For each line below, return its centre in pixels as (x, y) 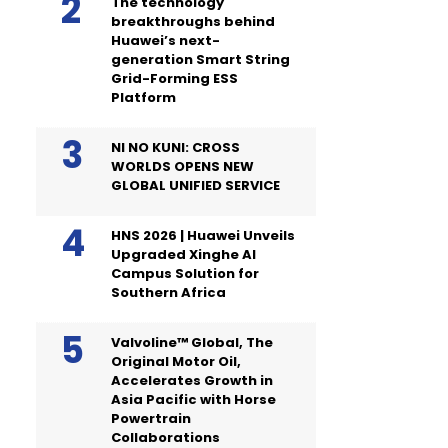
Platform (143, 97)
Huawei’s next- (165, 40)
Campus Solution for (185, 273)
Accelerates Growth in (192, 380)
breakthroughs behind (193, 21)
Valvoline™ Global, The (192, 342)
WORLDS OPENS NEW (182, 166)
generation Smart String (200, 59)
